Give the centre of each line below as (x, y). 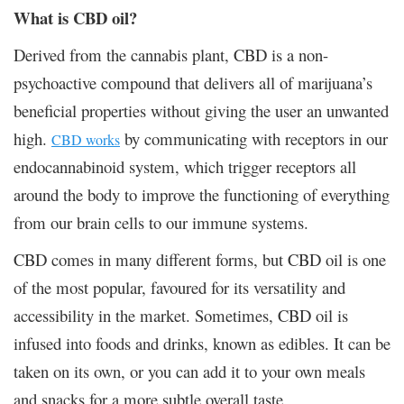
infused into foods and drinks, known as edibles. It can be (202, 343)
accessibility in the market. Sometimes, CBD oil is (181, 315)
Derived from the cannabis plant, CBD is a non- (171, 54)
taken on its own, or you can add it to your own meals (189, 371)
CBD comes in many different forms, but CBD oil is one (200, 259)
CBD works (86, 139)
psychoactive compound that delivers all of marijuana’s (193, 82)
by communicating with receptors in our (254, 138)
